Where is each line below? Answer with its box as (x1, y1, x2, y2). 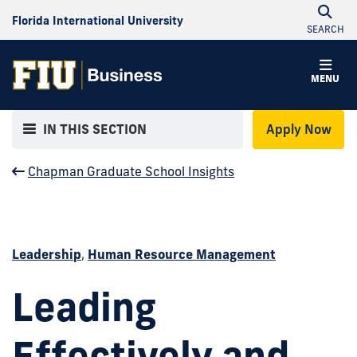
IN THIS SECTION (43, 121, 147, 138)
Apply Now (265, 121, 331, 138)
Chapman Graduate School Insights (28, 163, 234, 179)
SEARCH (306, 23, 344, 35)
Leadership (12, 245, 81, 262)
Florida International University (12, 14, 183, 28)
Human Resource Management (88, 245, 276, 262)
